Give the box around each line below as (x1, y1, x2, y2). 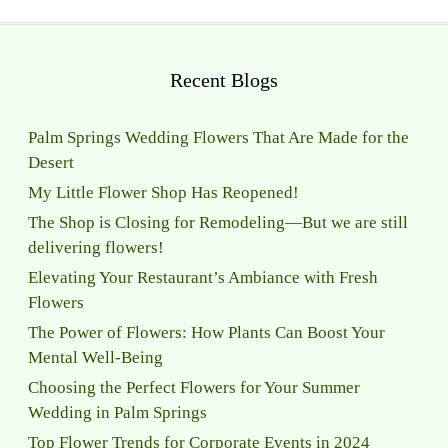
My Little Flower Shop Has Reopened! (27, 183, 299, 202)
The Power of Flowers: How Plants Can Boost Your (27, 323, 385, 342)
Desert (27, 153, 74, 172)
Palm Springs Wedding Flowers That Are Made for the (27, 128, 409, 147)
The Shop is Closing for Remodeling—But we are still (27, 213, 408, 232)
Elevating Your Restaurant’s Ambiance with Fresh (27, 268, 378, 287)
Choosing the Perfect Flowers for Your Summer (27, 378, 360, 397)
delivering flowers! (27, 238, 164, 257)
